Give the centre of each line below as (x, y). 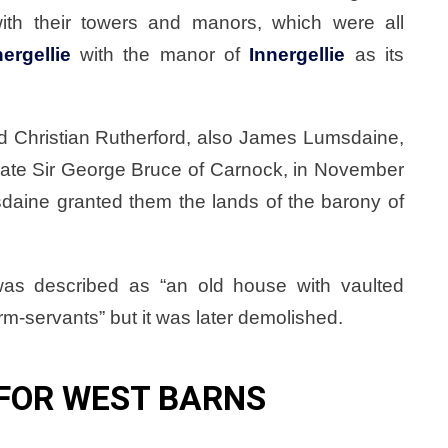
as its (374, 55)
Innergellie (297, 55)
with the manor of (160, 55)
